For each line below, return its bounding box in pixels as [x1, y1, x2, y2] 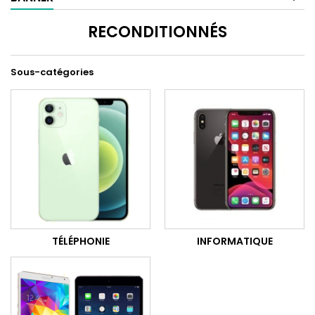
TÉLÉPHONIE [51, 233, 110, 248]
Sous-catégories [11, 65, 94, 79]
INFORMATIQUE [196, 233, 273, 248]
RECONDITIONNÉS [88, 20, 227, 43]
